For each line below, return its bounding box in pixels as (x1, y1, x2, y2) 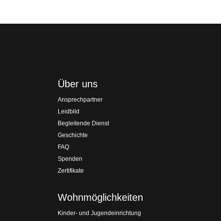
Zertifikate (58, 167, 84, 174)
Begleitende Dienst (58, 120, 109, 127)
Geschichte (58, 132, 88, 139)
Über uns (58, 78, 98, 89)
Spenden (58, 155, 82, 162)
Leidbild (58, 108, 79, 115)
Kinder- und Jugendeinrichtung (58, 210, 141, 217)
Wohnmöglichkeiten (58, 192, 143, 203)
